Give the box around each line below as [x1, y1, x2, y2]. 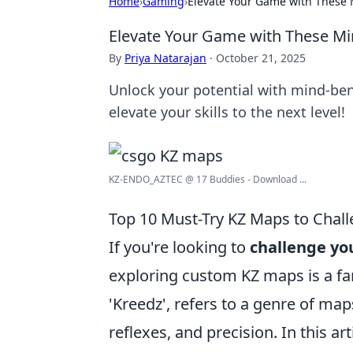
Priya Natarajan [124, 50, 206, 65]
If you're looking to [109, 236, 250, 258]
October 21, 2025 [216, 50, 306, 65]
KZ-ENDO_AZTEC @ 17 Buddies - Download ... [109, 173, 307, 186]
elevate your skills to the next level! [109, 102, 345, 121]
